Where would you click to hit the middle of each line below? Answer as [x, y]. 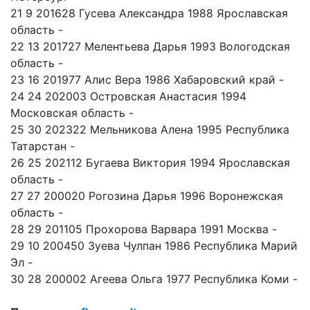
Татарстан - [43, 146]
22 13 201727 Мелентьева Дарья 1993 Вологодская [150, 47]
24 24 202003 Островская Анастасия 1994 [128, 97]
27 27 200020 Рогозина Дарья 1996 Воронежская [147, 196]
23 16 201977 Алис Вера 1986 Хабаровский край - [147, 80]
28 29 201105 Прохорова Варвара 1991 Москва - [144, 229]
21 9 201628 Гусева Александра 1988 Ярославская [149, 13]
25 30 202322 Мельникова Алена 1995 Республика [150, 130]
